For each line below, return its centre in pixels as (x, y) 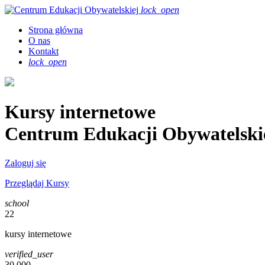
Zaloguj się (25, 163)
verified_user (29, 254)
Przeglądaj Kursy (37, 183)
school (17, 203)
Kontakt (43, 51)
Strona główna (56, 30)
